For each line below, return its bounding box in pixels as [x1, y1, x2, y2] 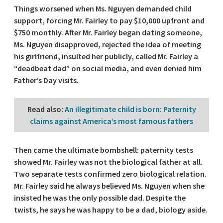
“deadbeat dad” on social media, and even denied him [14, 63, 202, 73]
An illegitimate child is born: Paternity [64, 104, 196, 114]
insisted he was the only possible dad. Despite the [14, 193, 186, 203]
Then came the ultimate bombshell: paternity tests [14, 145, 193, 155]
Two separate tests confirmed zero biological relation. [14, 169, 207, 179]
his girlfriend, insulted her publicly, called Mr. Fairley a [14, 51, 198, 61]
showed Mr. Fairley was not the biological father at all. [14, 157, 203, 167]
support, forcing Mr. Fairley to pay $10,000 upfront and [14, 15, 205, 25]
